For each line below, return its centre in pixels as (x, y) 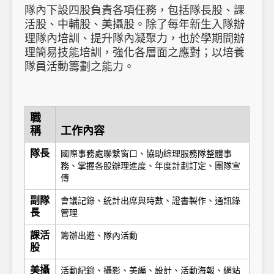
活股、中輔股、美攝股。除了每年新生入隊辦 (135, 24)
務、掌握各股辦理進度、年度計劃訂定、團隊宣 (150, 166)
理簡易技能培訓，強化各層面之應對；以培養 (135, 53)
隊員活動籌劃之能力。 (80, 67)
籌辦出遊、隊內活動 (99, 235)
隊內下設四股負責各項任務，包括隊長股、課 (135, 10)
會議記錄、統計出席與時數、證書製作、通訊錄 (150, 201)
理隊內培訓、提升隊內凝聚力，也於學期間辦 (135, 39)
